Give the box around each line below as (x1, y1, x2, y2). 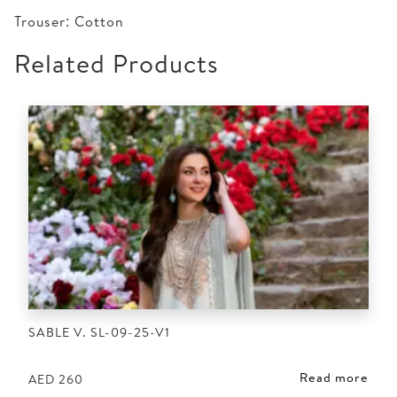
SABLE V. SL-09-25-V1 (28, 323, 170, 341)
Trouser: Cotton (14, 11, 124, 31)
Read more (300, 369, 369, 387)
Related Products (14, 44, 219, 81)
